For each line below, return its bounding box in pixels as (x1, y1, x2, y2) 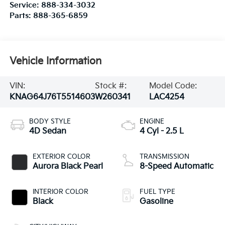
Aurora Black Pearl (32, 161, 103, 171)
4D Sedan (29, 126, 66, 136)
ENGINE (140, 117, 164, 126)
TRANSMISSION (140, 152, 189, 161)
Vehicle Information (9, 55, 101, 68)
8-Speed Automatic (140, 161, 213, 171)
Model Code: (149, 81, 197, 91)
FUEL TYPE (140, 187, 175, 196)
